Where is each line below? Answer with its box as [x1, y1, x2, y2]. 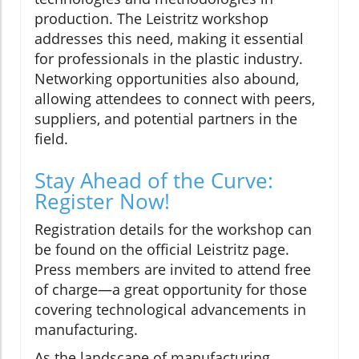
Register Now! [34, 187, 170, 216]
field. [34, 129, 68, 149]
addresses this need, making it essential [34, 29, 304, 49]
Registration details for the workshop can [34, 220, 312, 240]
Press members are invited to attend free [34, 260, 311, 280]
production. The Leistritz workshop [34, 9, 268, 29]
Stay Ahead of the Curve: [34, 166, 273, 196]
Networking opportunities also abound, [34, 69, 299, 89]
